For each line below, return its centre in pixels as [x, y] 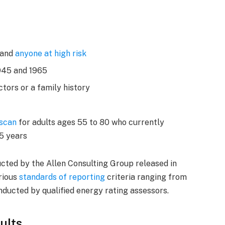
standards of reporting [62, 177]
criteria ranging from [146, 177]
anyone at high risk [51, 54]
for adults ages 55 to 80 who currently [91, 122]
